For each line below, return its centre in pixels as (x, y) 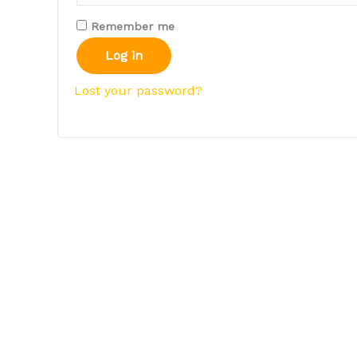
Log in (124, 55)
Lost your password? (138, 90)
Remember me (133, 26)
